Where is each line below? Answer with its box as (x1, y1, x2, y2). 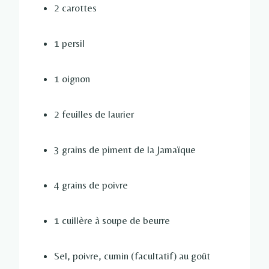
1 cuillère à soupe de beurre (54, 214, 170, 227)
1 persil (54, 37, 85, 50)
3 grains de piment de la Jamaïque (54, 144, 196, 156)
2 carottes (54, 2, 97, 14)
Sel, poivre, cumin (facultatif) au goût (54, 250, 210, 262)
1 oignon (54, 73, 90, 85)
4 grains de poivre (54, 179, 128, 192)
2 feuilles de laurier (54, 108, 134, 121)
